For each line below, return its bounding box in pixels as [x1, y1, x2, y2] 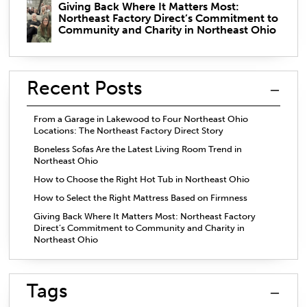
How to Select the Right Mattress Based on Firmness [34, 192, 247, 203]
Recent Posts [27, 76, 143, 99]
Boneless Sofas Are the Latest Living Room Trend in [34, 143, 242, 154]
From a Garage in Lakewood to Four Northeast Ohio [34, 113, 248, 124]
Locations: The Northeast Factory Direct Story [34, 125, 223, 136]
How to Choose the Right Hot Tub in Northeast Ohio [34, 173, 249, 184]
